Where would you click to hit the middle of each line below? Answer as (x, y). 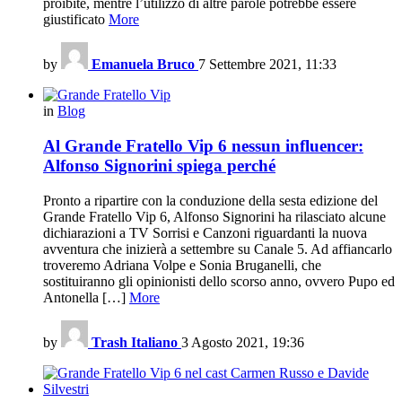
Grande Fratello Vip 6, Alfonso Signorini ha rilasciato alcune (214, 216)
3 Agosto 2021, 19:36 (243, 342)
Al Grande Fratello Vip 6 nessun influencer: (203, 145)
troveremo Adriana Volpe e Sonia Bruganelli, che (182, 265)
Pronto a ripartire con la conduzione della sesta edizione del (210, 200)
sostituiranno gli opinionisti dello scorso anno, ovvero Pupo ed (219, 281)
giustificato (76, 20)
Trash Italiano (135, 342)
